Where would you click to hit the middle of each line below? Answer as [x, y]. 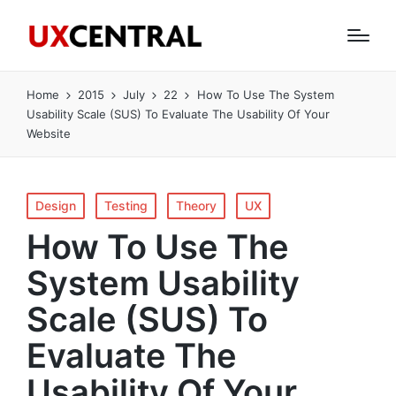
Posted [46, 202]
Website [49, 133]
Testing [126, 206]
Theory [196, 206]
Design [56, 206]
